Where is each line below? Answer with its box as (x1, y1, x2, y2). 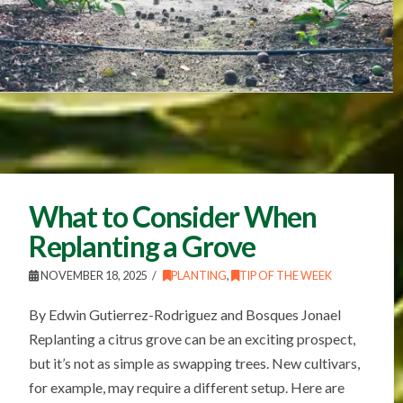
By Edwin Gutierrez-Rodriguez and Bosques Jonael (28, 305, 341, 323)
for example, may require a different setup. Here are (28, 378, 345, 396)
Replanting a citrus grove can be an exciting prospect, (28, 329, 355, 347)
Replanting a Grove (28, 228, 255, 264)
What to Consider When (28, 198, 318, 234)
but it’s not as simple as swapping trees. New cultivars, (28, 354, 360, 372)
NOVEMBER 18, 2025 (38, 268, 148, 282)
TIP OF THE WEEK (238, 268, 332, 282)
